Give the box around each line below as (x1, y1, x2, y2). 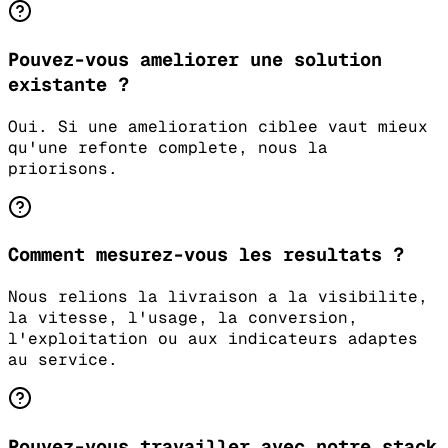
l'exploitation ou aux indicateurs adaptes (8, 328, 418, 350)
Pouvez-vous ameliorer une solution (8, 46, 382, 72)
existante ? (8, 71, 129, 97)
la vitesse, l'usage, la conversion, (8, 307, 358, 329)
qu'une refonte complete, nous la (8, 136, 328, 158)
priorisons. (8, 157, 118, 179)
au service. (8, 349, 118, 371)
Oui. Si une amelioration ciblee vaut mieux (8, 115, 428, 137)
